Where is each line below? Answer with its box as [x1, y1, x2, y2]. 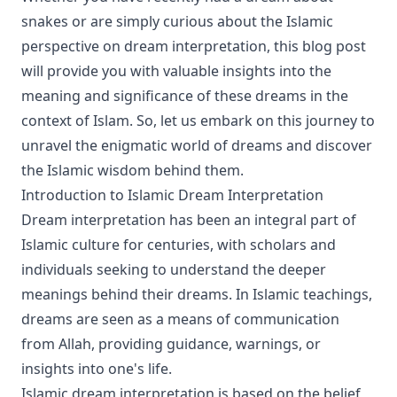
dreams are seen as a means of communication [21, 309, 339, 329]
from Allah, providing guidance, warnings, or [21, 334, 321, 354]
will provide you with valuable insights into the [21, 61, 331, 81]
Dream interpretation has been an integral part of [21, 210, 356, 230]
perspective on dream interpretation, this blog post [21, 36, 366, 56]
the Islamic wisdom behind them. [21, 160, 244, 180]
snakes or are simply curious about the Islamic [21, 12, 333, 31]
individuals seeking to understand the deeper [21, 260, 326, 279]
